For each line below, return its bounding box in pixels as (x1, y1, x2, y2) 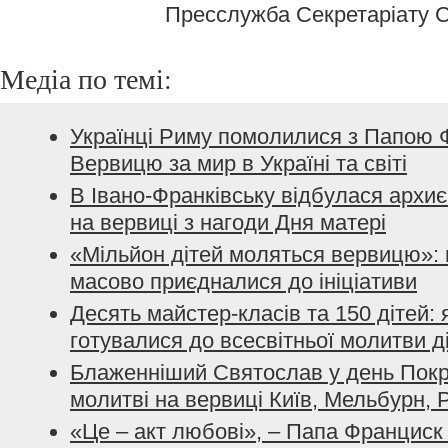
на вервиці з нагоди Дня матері (70, 210, 386, 235)
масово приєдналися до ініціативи (70, 269, 417, 294)
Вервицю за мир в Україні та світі (70, 151, 407, 176)
